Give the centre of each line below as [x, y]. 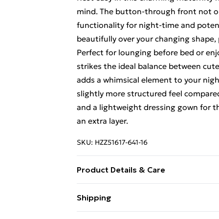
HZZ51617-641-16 [121, 142]
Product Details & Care [121, 170]
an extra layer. [102, 121]
